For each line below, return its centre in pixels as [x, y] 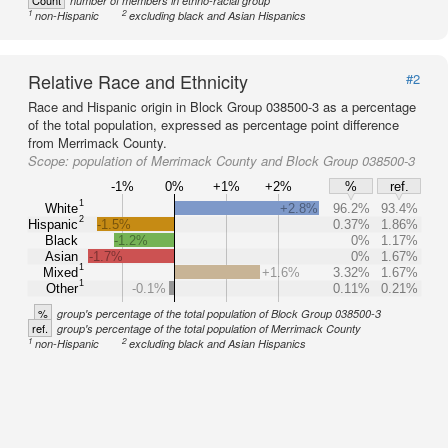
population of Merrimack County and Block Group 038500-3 [244, 160]
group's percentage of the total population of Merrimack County [209, 328]
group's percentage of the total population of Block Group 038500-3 [219, 313]
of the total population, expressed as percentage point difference [213, 124]
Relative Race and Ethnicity [138, 81]
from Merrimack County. [97, 142]
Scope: [50, 160]
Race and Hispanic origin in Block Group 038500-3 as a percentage [222, 106]
